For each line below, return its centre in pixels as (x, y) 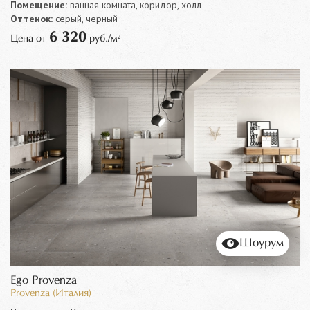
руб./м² (103, 39)
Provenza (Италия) (51, 293)
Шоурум (262, 243)
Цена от (30, 39)
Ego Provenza (44, 281)
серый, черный (85, 19)
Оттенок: (31, 19)
